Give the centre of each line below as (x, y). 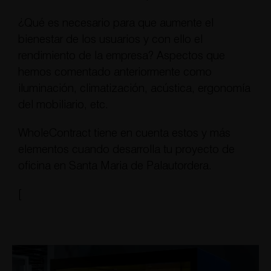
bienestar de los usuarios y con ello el (110, 39)
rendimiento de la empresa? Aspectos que (121, 56)
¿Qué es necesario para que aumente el (116, 23)
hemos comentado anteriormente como (115, 72)
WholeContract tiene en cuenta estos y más (124, 133)
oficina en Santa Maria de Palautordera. (115, 166)
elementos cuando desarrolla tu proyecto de (126, 149)
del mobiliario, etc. (63, 105)
